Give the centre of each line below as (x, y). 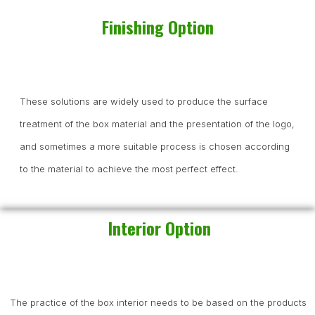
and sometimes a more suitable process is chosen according (155, 146)
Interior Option (159, 227)
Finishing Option (157, 26)
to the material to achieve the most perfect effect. (129, 168)
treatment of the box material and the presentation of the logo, (157, 123)
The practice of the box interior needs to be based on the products (158, 302)
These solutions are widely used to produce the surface (144, 101)
